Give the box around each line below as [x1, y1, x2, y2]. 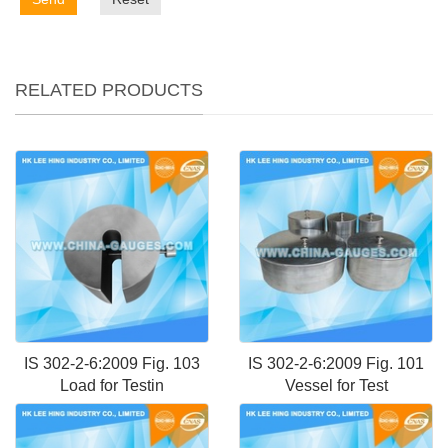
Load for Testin [60, 376, 164, 394]
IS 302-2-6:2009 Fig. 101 [248, 354, 424, 372]
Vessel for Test [284, 376, 388, 394]
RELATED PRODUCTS [15, 79, 203, 100]
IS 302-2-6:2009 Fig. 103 [24, 354, 200, 372]
